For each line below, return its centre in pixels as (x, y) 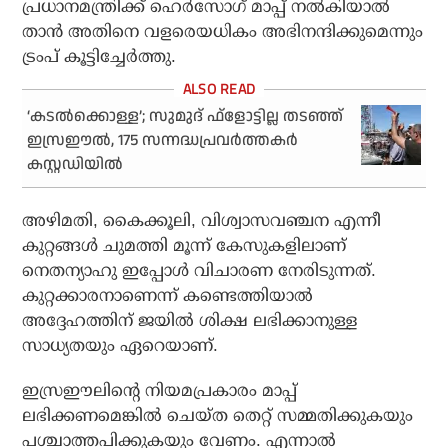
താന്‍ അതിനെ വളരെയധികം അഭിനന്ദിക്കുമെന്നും (223, 32)
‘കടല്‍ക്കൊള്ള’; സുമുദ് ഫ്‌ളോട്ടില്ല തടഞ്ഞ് (185, 117)
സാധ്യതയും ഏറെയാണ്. (120, 346)
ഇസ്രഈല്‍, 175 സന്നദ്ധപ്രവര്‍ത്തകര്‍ (163, 141)
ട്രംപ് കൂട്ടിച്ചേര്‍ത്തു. (99, 57)
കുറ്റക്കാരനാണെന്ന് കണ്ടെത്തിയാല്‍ (168, 296)
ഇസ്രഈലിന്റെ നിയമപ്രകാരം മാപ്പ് (160, 391)
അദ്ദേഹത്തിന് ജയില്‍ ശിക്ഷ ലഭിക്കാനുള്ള (190, 321)
